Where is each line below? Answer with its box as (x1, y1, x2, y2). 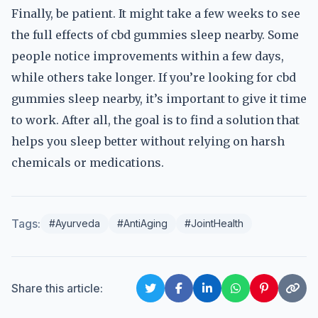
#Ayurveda (49, 217, 100, 229)
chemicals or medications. (11, 155, 164, 170)
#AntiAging (117, 217, 168, 229)
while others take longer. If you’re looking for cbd (11, 70, 296, 84)
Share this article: (11, 281, 103, 295)
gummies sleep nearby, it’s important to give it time (11, 92, 307, 106)
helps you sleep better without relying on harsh (11, 134, 285, 148)
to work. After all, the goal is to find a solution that (11, 113, 300, 127)
